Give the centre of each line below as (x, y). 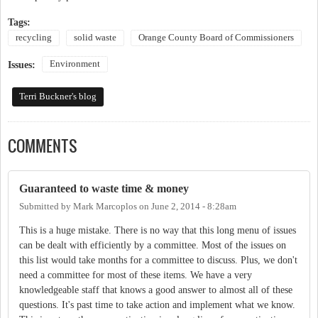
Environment (75, 64)
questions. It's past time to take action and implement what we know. (157, 305)
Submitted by (46, 207)
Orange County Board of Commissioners (216, 37)
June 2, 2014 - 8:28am (194, 207)
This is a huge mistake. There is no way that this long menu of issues (158, 231)
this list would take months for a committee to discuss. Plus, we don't (158, 261)
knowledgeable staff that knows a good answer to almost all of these (156, 290)
